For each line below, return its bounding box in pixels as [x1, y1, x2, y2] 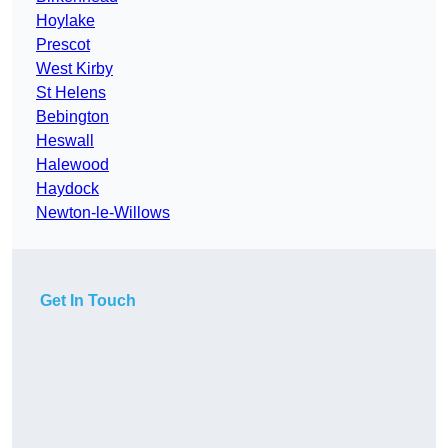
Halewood [36, 156, 109, 174]
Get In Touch [40, 292, 136, 310]
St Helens [36, 84, 106, 102]
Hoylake [36, 12, 95, 30]
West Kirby [36, 60, 113, 78]
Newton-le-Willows [36, 204, 170, 222]
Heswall [36, 132, 94, 150]
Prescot [36, 36, 90, 54]
